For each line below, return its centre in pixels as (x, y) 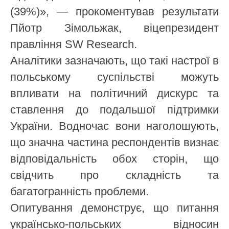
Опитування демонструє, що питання (114, 208)
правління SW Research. (74, 44)
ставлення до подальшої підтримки (114, 110)
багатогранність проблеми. (79, 191)
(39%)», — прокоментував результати (114, 12)
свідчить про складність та (114, 175)
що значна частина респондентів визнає (114, 142)
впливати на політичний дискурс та (114, 93)
